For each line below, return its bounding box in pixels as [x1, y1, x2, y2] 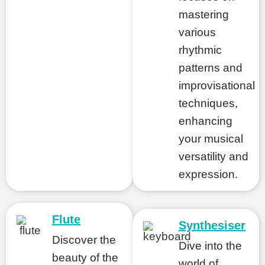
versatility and [179, 150, 248, 163]
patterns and [179, 62, 243, 74]
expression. [179, 168, 238, 180]
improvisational [179, 79, 255, 92]
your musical [179, 132, 243, 145]
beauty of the [52, 251, 118, 264]
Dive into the [179, 240, 242, 252]
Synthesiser [179, 219, 245, 232]
